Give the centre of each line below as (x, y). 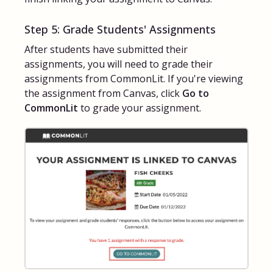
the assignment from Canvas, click (103, 94)
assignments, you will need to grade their (119, 64)
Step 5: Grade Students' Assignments (120, 29)
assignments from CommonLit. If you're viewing (134, 79)
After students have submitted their (106, 50)
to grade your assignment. (141, 108)
